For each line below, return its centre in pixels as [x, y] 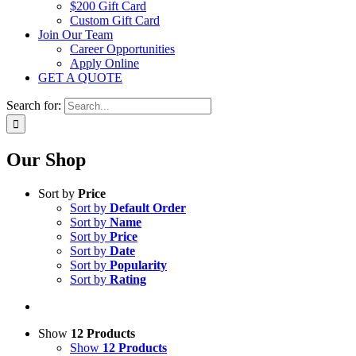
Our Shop [46, 159]
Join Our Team [75, 35]
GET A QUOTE [80, 77]
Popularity [138, 265]
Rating [128, 279]
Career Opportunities [122, 49]
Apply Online [104, 63]
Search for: [34, 105]
